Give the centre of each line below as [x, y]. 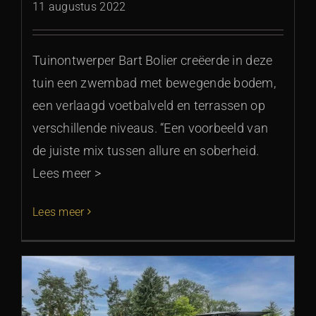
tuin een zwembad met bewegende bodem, [154, 83]
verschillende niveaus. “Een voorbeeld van [151, 128]
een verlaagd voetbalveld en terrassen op [149, 105]
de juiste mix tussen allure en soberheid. [146, 150]
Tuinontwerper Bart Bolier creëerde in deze [153, 60]
